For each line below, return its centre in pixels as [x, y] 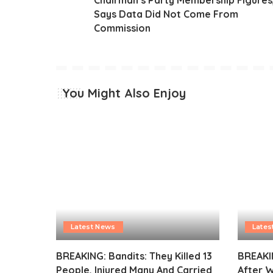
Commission [122, 28]
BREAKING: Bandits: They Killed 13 [134, 256]
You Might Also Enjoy [124, 93]
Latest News [93, 226]
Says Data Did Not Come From [166, 14]
